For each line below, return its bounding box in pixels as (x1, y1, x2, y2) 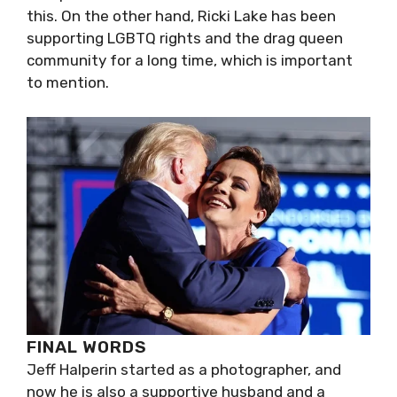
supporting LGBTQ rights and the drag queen (27, 29, 343, 47)
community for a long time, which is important (27, 51, 353, 69)
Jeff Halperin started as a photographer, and (27, 360, 341, 378)
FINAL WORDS (27, 336, 147, 357)
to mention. (27, 74, 109, 91)
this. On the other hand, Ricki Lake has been (27, 7, 336, 25)
